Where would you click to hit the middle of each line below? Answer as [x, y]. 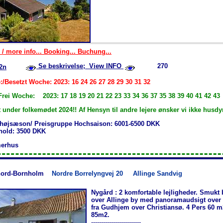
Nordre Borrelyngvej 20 [92, 173]
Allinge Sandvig [158, 173]
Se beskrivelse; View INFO [80, 66]
